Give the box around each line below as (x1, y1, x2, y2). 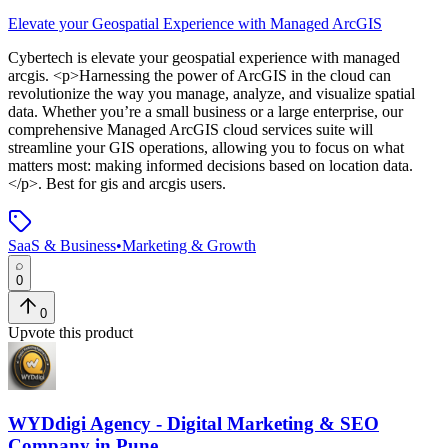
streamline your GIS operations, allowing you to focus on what (8, 139, 404, 157)
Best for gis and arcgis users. (42, 175, 226, 193)
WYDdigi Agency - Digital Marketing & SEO (8, 413, 379, 435)
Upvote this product (8, 324, 133, 342)
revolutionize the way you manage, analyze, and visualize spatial (8, 85, 415, 103)
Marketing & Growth (122, 237, 256, 255)
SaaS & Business (8, 237, 116, 255)
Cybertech (8, 49, 73, 67)
